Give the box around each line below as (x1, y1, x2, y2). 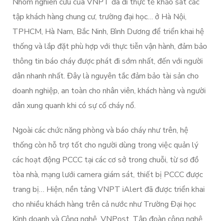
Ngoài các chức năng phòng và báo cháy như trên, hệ (12, 125, 188, 136)
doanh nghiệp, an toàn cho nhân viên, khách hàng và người (12, 85, 206, 96)
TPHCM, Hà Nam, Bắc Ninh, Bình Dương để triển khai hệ (12, 26, 204, 37)
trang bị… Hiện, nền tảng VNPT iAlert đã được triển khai (12, 184, 205, 195)
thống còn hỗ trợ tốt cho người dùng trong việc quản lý (12, 140, 198, 150)
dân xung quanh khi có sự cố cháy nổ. (12, 100, 136, 111)
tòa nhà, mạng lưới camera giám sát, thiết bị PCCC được (12, 169, 203, 180)
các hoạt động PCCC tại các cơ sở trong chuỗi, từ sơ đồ (12, 154, 199, 165)
